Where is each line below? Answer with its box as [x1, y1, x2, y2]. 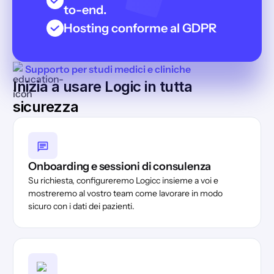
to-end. [64, 2, 107, 17]
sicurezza [13, 97, 79, 116]
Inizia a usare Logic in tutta [13, 77, 193, 95]
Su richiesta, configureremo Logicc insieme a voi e [28, 174, 219, 186]
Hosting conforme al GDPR [64, 20, 217, 35]
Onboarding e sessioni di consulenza [28, 159, 212, 173]
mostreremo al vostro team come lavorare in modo [28, 187, 223, 199]
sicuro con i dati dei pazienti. [28, 200, 135, 212]
